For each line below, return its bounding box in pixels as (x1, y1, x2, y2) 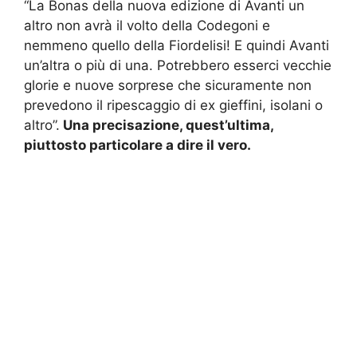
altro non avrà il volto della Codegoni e (24, 17, 270, 33)
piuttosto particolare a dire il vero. (24, 136, 251, 153)
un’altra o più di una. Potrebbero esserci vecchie (24, 57, 331, 73)
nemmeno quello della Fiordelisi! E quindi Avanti (24, 37, 329, 53)
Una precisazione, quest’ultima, (60, 116, 273, 133)
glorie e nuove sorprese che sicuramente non (24, 76, 312, 93)
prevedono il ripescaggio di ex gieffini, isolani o (24, 96, 323, 113)
